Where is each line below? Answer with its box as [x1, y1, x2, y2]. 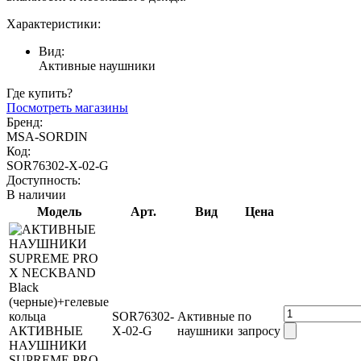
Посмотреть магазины [6, 101, 128, 114]
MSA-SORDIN [6, 130, 88, 143]
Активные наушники [39, 59, 156, 73]
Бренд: [6, 115, 43, 129]
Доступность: [6, 173, 81, 187]
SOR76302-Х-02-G [6, 159, 109, 172]
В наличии [6, 188, 66, 201]
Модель [36, 205, 81, 218]
